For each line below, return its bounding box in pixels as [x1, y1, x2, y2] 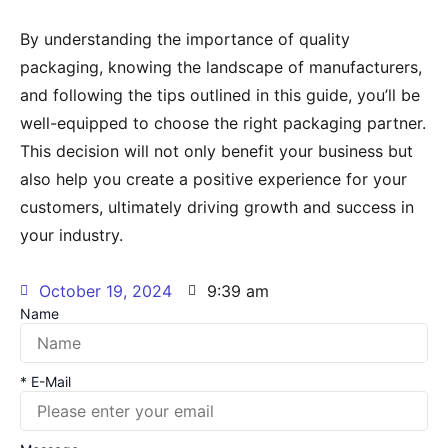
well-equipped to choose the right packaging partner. [20, 113, 426, 134]
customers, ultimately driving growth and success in [20, 197, 414, 218]
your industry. [20, 225, 123, 246]
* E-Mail [20, 373, 71, 391]
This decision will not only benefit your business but [20, 141, 413, 162]
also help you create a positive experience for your [20, 169, 407, 190]
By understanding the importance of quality [20, 29, 350, 50]
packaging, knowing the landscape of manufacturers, [20, 57, 422, 78]
